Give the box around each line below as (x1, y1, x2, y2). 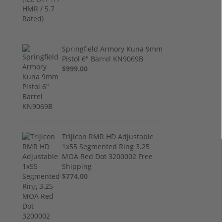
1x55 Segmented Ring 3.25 (62, 141, 150, 151)
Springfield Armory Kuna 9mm (62, 44, 163, 54)
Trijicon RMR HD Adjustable (62, 131, 154, 141)
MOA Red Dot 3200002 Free (62, 151, 153, 161)
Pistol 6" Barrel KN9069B (62, 54, 144, 63)
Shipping (62, 161, 92, 171)
